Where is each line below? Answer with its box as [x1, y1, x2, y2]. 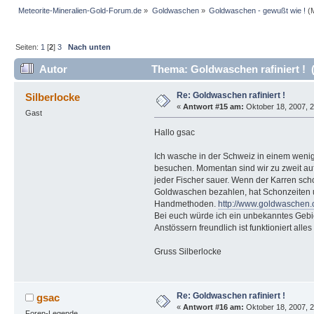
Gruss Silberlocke [153, 246, 221, 257]
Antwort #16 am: [182, 303, 244, 312]
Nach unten [68, 43, 111, 52]
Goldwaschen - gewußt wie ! [208, 6, 306, 15]
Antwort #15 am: [182, 102, 244, 111]
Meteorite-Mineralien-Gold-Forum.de [18, 6, 142, 15]
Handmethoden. [153, 198, 218, 209]
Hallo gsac [153, 127, 195, 137]
